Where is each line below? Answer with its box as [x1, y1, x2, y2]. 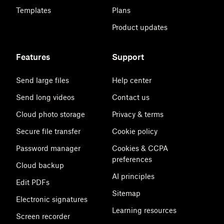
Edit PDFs [16, 177, 49, 186]
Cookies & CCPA [112, 143, 168, 152]
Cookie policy [112, 126, 157, 135]
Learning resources [112, 205, 176, 214]
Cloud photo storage [16, 109, 85, 118]
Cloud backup [16, 160, 64, 169]
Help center [112, 75, 151, 84]
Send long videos [16, 92, 74, 101]
